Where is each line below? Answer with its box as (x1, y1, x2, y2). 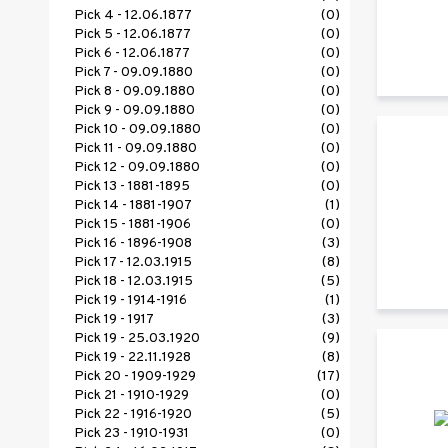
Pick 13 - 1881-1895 (74, 178, 190, 196)
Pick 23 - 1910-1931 (74, 425, 189, 443)
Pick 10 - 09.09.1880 (74, 121, 201, 139)
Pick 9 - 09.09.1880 (74, 102, 195, 120)
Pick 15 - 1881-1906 (74, 216, 191, 234)
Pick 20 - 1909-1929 (74, 368, 196, 386)
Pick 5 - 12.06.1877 (74, 26, 191, 44)
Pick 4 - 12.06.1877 (74, 7, 192, 25)
